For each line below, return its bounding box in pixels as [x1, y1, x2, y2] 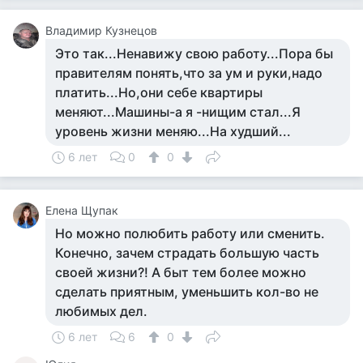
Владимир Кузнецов [45, 23, 157, 37]
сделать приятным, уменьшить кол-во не [55, 284, 318, 300]
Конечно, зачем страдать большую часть [55, 245, 319, 261]
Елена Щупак [45, 203, 118, 217]
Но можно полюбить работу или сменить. [55, 225, 325, 241]
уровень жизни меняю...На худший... [55, 123, 291, 139]
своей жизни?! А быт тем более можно [55, 264, 306, 280]
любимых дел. [55, 303, 147, 319]
